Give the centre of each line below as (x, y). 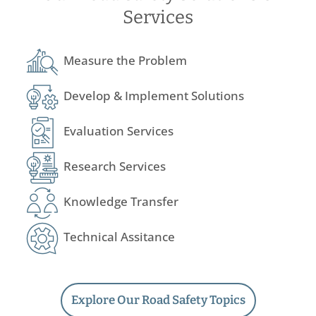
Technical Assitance (119, 236)
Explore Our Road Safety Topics (158, 300)
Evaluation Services (119, 130)
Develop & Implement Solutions (154, 95)
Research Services (115, 166)
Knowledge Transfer (121, 201)
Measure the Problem (125, 60)
